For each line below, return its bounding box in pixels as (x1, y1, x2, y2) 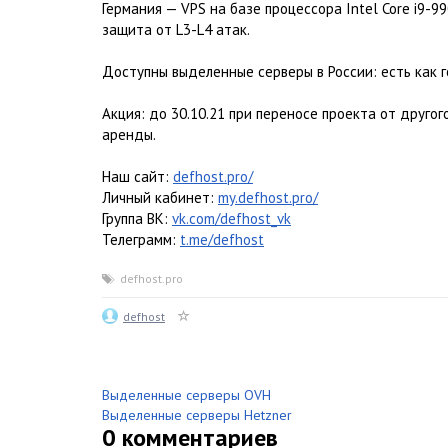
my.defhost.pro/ (218, 188, 318, 207)
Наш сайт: (102, 167, 173, 186)
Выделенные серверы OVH (102, 386, 271, 404)
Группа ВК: (102, 209, 172, 228)
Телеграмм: (102, 230, 180, 249)
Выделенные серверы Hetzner (102, 406, 292, 424)
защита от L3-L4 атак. (102, 20, 250, 39)
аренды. (102, 125, 156, 144)
